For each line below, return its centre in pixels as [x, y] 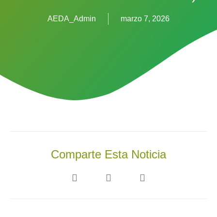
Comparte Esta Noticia [108, 154]
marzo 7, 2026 [145, 18]
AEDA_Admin [72, 18]
